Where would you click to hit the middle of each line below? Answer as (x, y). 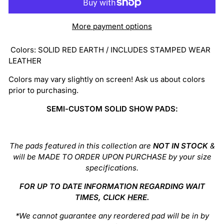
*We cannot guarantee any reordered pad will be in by (112, 215)
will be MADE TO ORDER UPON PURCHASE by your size (112, 156)
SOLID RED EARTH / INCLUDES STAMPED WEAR (123, 49)
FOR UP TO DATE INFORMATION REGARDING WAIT (112, 186)
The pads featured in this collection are (81, 145)
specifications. (112, 167)
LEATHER (25, 60)
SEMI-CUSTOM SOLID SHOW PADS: (112, 108)
